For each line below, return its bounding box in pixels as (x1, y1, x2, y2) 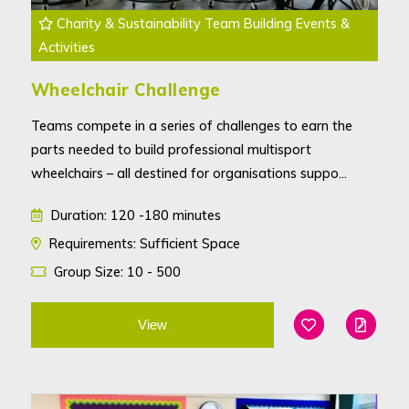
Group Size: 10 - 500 (49, 262, 181, 280)
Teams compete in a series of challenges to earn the (30, 116, 352, 134)
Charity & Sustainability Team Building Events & (52, 14, 350, 32)
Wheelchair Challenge (30, 79, 221, 100)
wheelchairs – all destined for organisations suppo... (30, 163, 347, 182)
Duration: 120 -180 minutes (47, 205, 221, 224)
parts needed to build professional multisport (30, 140, 311, 158)
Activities (37, 37, 95, 56)
